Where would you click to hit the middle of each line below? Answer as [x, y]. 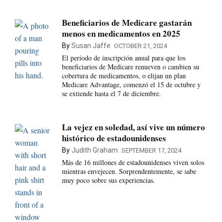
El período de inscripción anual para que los [123, 57]
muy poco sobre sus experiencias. [108, 180]
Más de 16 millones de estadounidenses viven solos [133, 163]
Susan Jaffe [91, 45]
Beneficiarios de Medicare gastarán [127, 22]
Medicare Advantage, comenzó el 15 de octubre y [131, 84]
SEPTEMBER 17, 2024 [151, 151]
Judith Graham [94, 150]
